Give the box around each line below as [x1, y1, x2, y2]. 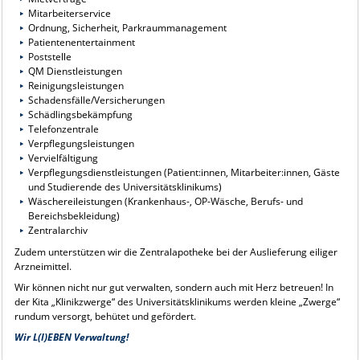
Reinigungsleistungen [28, 78, 125, 92]
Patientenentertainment [28, 35, 136, 49]
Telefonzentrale [28, 121, 100, 136]
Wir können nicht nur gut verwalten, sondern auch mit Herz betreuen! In [14, 280, 333, 295]
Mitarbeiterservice [28, 6, 112, 20]
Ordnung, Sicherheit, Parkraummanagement [28, 20, 227, 35]
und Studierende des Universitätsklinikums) [28, 179, 223, 194]
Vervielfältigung [28, 150, 99, 165]
